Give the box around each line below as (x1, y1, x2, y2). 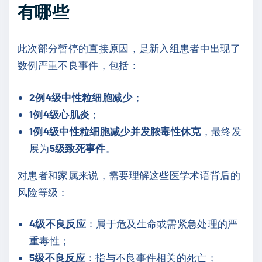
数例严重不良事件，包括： (18, 59, 139, 71)
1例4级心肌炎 (29, 108, 90, 120)
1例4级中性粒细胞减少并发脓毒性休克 (29, 125, 201, 137)
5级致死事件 (49, 142, 106, 154)
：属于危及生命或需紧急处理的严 (85, 218, 238, 230)
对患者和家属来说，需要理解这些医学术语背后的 (18, 168, 241, 181)
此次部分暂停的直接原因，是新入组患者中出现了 (18, 42, 241, 54)
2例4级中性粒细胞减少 (29, 91, 133, 103)
